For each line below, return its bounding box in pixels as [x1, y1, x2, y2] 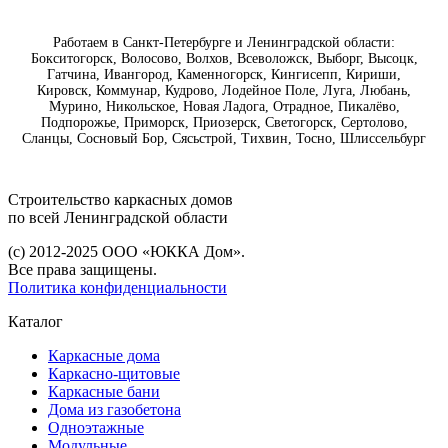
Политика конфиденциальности [8, 279, 227, 297]
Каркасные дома [48, 347, 160, 365]
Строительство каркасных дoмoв [8, 191, 233, 209]
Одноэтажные [48, 419, 144, 437]
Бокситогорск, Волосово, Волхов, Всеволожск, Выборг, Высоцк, [30, 51, 418, 67]
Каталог [8, 313, 63, 331]
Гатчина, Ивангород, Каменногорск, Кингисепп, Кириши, [47, 67, 401, 83]
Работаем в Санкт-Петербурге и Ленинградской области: [53, 35, 395, 51]
